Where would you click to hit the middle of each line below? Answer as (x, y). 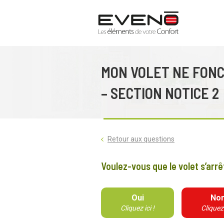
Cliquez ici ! (137, 208)
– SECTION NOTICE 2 (160, 93)
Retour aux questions (141, 139)
